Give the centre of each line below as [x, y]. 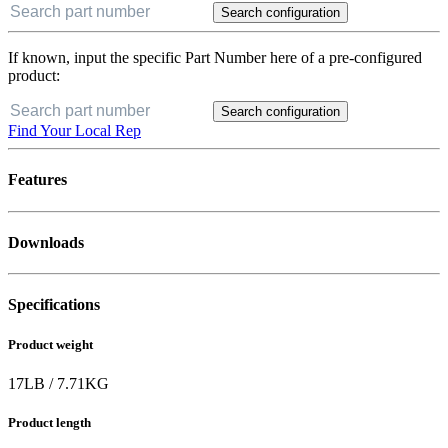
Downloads [46, 242]
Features [37, 180]
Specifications [54, 305]
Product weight [50, 344]
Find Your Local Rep [74, 130]
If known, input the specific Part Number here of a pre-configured [215, 57]
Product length [49, 422]
